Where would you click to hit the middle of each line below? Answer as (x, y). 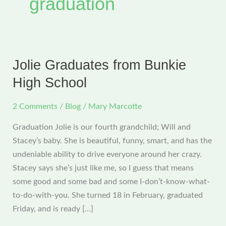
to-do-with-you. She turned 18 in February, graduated (108, 195)
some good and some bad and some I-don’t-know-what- (111, 182)
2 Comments (35, 106)
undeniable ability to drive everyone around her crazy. (107, 155)
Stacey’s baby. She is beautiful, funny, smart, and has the (112, 141)
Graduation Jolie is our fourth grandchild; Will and (102, 127)
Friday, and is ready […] (53, 209)
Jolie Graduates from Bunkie (100, 65)
